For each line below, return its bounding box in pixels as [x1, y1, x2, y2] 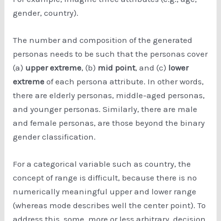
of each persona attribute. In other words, [44, 76, 204, 86]
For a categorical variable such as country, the [13, 159, 191, 169]
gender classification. [13, 131, 96, 142]
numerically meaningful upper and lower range [13, 186, 197, 197]
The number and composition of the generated [13, 35, 193, 45]
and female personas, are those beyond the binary [13, 117, 205, 128]
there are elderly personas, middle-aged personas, [13, 90, 205, 100]
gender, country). [13, 7, 79, 18]
